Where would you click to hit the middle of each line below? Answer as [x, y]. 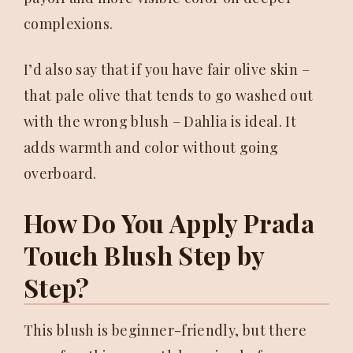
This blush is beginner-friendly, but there [165, 331]
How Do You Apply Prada [169, 223]
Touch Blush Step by [145, 255]
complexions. [69, 24]
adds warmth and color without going [151, 148]
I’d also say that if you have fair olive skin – [167, 70]
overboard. [60, 174]
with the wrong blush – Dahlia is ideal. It [160, 122]
